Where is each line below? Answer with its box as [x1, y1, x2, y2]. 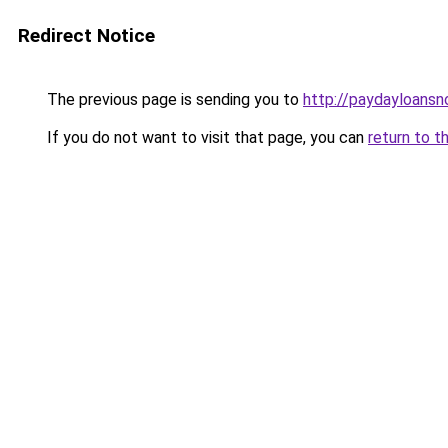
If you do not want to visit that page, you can [43, 128, 368, 147]
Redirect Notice [18, 24, 155, 47]
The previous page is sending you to [43, 90, 303, 109]
